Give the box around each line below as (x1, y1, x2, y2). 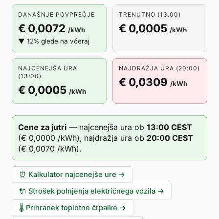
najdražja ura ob (84, 133, 144, 143)
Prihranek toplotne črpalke (26, 203, 117, 212)
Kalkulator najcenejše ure (28, 170, 116, 179)
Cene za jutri (18, 122, 66, 132)
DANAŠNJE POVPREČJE (18, 11, 95, 18)
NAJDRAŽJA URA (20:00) (119, 65, 200, 72)
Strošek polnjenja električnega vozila (28, 187, 155, 196)
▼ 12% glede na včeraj (18, 37, 89, 45)
